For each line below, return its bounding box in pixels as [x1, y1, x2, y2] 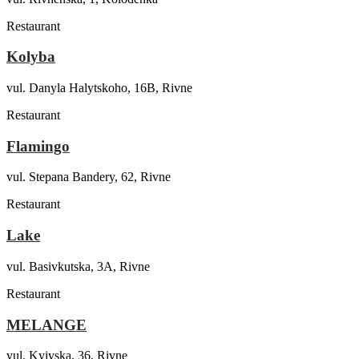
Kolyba [6, 48, 55, 66]
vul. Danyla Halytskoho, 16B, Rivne [6, 81, 192, 95]
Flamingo [6, 137, 70, 155]
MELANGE [6, 316, 87, 333]
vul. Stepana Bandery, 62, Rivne [6, 170, 171, 184]
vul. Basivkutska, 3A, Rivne [6, 259, 150, 273]
